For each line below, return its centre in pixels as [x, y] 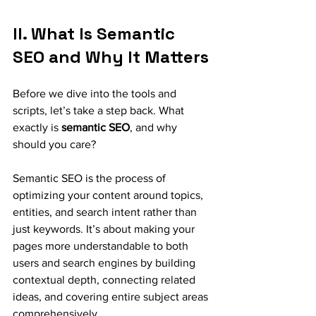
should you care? [54, 144]
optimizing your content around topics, [109, 195]
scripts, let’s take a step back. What [100, 110]
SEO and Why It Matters [111, 57]
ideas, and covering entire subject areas [112, 297]
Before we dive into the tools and [96, 93]
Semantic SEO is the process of [91, 178]
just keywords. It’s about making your [105, 229]
